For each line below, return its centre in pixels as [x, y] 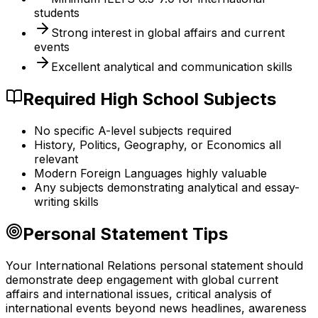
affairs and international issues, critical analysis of [139, 294]
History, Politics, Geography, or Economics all [158, 144]
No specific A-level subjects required [133, 130]
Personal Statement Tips [125, 234]
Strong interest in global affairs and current [168, 33]
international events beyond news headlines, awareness [156, 308]
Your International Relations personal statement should [154, 265]
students [57, 13]
